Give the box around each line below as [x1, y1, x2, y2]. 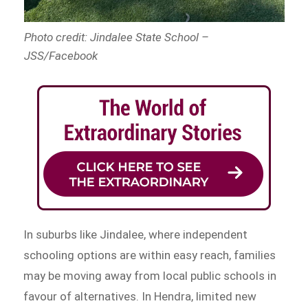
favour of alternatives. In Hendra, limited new [23, 289, 257, 304]
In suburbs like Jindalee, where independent [23, 228, 248, 242]
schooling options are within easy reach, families [23, 248, 276, 263]
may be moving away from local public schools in [23, 269, 277, 283]
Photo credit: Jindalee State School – [23, 30, 209, 44]
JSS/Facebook [23, 48, 98, 63]
